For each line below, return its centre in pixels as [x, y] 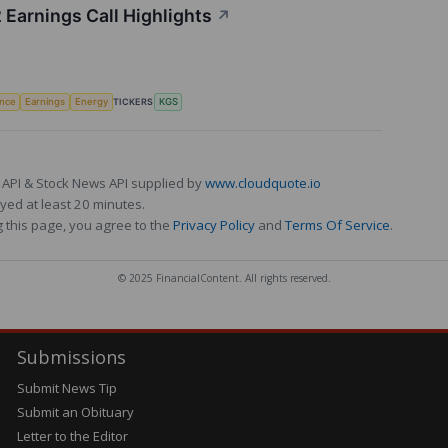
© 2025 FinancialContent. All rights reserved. [224, 278]
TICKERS [133, 101]
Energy [91, 102]
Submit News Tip [66, 388]
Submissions [71, 357]
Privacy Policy [214, 225]
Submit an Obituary [75, 412]
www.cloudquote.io [263, 183]
